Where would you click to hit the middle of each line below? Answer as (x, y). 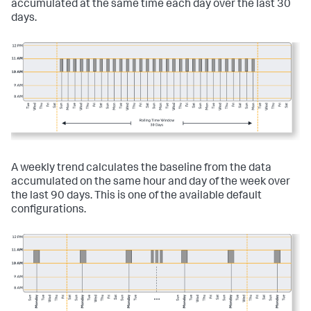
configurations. (49, 211)
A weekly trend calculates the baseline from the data (141, 169)
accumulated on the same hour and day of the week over (151, 183)
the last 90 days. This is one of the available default (136, 197)
